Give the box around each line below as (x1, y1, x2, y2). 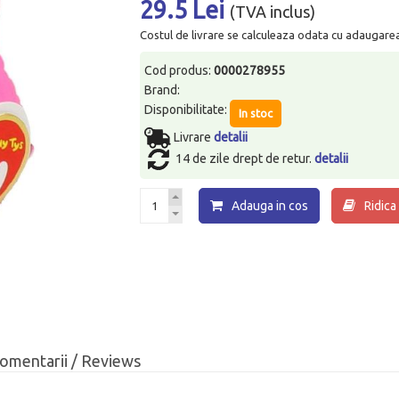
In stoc (239, 106, 273, 119)
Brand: (144, 82, 181, 97)
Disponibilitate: (144, 102, 231, 117)
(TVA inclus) (230, 3, 316, 21)
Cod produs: (144, 62, 215, 77)
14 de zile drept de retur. (175, 151, 315, 166)
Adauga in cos (232, 198, 309, 213)
